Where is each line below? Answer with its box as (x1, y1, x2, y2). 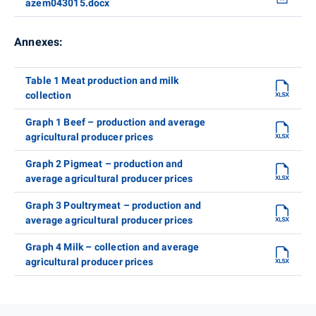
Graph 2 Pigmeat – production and (25, 157, 183, 169)
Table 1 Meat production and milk (25, 74, 179, 86)
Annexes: (14, 35, 63, 49)
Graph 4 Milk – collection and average (25, 241, 200, 253)
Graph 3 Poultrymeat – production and (25, 199, 202, 211)
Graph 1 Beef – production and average (25, 116, 206, 128)
